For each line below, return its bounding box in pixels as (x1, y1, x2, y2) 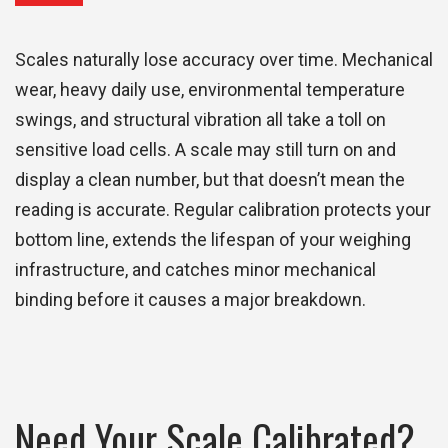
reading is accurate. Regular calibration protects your (15, 199, 431, 221)
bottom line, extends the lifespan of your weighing (15, 229, 411, 251)
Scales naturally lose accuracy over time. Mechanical (15, 49, 433, 71)
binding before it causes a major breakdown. (15, 289, 366, 311)
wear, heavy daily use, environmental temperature (15, 79, 405, 101)
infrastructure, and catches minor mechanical (15, 259, 376, 281)
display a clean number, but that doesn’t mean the (15, 169, 405, 191)
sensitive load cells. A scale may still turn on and (15, 139, 396, 161)
